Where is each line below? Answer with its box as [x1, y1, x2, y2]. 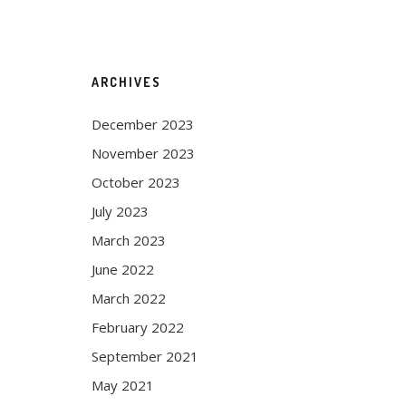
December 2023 [92, 115, 194, 133]
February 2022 [92, 318, 184, 336]
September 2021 [92, 347, 198, 365]
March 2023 [92, 231, 166, 249]
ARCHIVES [92, 74, 161, 90]
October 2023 [92, 173, 180, 191]
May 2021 [92, 376, 154, 394]
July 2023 [92, 202, 149, 220]
